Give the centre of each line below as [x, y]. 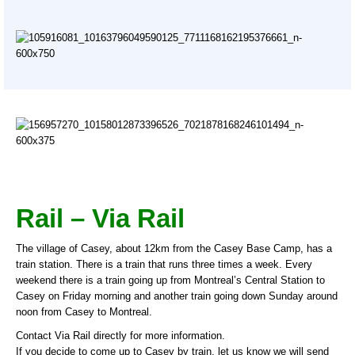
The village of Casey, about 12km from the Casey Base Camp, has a [174, 248]
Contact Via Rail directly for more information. [120, 335]
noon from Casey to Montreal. [84, 311]
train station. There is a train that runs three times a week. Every [164, 264]
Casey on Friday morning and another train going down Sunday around [177, 296]
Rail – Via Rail [104, 218]
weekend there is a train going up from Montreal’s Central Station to [170, 280]
